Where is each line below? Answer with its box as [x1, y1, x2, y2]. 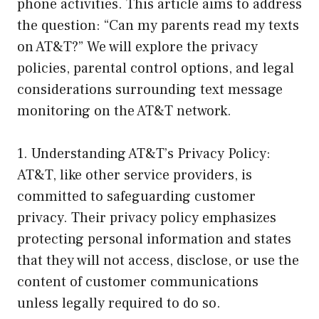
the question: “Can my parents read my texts [17, 16, 299, 35]
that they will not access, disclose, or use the [17, 251, 299, 270]
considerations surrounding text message [17, 80, 283, 99]
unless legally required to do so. [17, 293, 221, 313]
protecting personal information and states [17, 229, 291, 249]
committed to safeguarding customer [17, 187, 256, 206]
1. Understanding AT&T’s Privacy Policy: [17, 144, 271, 163]
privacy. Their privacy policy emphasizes [17, 208, 276, 227]
